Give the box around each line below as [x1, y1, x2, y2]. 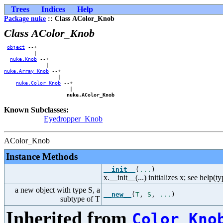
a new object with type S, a [15, 186, 100, 194]
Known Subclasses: [4, 106, 69, 114]
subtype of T [60, 195, 100, 203]
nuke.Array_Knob [4, 68, 49, 74]
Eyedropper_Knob [44, 114, 103, 123]
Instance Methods [6, 151, 78, 162]
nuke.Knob [10, 56, 37, 62]
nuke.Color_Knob [16, 80, 61, 86]
